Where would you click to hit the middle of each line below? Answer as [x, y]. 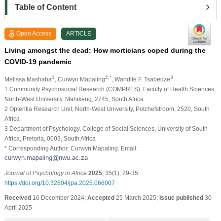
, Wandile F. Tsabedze [141, 79]
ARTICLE [79, 33]
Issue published [181, 198]
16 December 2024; [59, 198]
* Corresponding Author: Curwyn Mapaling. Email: [71, 148]
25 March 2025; [137, 198]
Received [18, 198]
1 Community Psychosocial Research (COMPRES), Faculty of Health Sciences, [110, 89]
